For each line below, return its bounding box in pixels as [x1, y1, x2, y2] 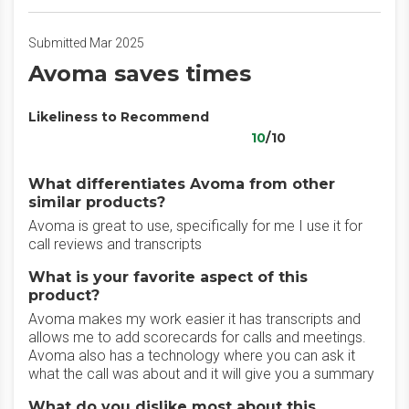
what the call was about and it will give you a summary [28, 365, 374, 383]
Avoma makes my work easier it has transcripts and [28, 310, 361, 328]
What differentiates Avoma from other [28, 175, 335, 193]
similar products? [28, 194, 165, 211]
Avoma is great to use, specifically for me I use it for [28, 217, 362, 235]
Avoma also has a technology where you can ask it [28, 347, 355, 364]
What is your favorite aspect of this [28, 268, 308, 286]
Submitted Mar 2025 [28, 36, 144, 50]
